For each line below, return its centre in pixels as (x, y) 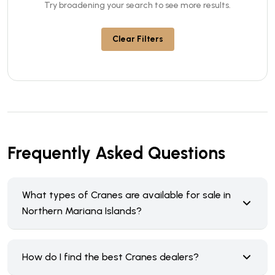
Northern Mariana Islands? (82, 211)
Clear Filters (137, 39)
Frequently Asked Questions (116, 153)
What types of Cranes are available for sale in (126, 195)
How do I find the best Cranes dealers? (110, 257)
